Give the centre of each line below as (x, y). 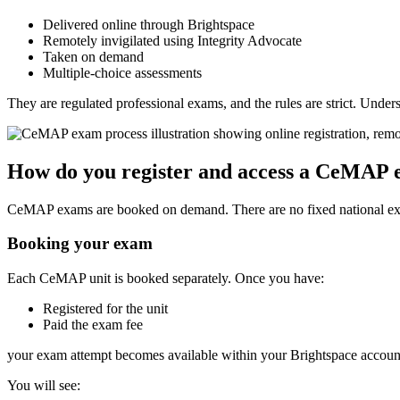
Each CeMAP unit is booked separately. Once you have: (166, 279)
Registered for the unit (105, 309)
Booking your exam (80, 244)
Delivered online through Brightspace (149, 24)
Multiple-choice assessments (122, 72)
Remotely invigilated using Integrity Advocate (172, 40)
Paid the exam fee (93, 325)
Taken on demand (93, 56)
